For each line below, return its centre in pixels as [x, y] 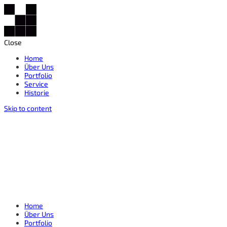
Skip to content [28, 108]
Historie [37, 92]
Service [36, 84]
